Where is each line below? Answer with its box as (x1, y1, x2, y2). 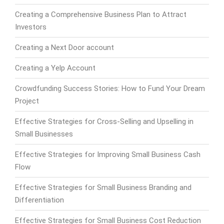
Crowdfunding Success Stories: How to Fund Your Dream (15, 83, 205, 93)
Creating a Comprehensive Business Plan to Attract (15, 9, 186, 19)
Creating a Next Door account (15, 42, 114, 52)
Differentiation (15, 195, 64, 204)
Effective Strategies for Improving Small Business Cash (15, 149, 200, 159)
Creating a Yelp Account (15, 63, 95, 72)
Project (15, 96, 39, 105)
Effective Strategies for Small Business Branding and (15, 182, 191, 192)
